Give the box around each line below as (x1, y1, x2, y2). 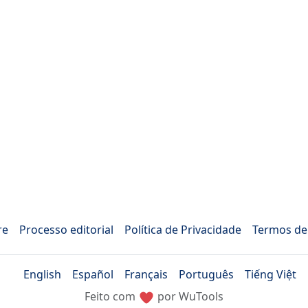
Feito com (85, 289, 138, 305)
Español (71, 267, 113, 283)
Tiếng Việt (244, 267, 296, 283)
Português (178, 267, 234, 283)
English (23, 267, 61, 283)
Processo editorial (19, 222, 113, 238)
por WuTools (155, 289, 223, 305)
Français (124, 267, 168, 283)
